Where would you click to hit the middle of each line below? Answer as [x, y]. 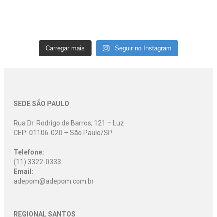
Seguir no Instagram [143, 48]
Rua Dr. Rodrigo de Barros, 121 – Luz [69, 123]
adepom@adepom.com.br [54, 181]
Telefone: [29, 152]
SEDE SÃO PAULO [41, 104]
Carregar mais [65, 48]
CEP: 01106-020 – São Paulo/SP [63, 133]
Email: [23, 172]
